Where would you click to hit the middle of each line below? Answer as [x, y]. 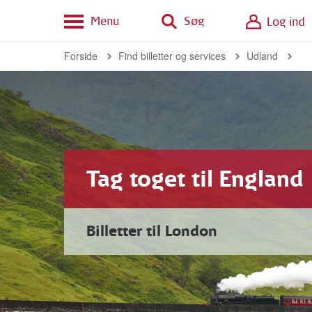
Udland [262, 56]
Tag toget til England [195, 179]
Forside [81, 56]
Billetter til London [152, 232]
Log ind [286, 22]
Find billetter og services [172, 56]
